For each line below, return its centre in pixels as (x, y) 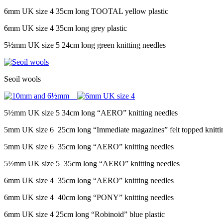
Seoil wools (22, 79)
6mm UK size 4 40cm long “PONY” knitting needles (89, 197)
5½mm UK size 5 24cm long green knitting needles (85, 45)
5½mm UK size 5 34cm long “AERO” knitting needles (91, 112)
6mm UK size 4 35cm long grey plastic (65, 28)
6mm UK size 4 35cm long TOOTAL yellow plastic (86, 11)
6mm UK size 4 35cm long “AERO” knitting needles (89, 180)
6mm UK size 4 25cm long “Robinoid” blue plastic (84, 214)
